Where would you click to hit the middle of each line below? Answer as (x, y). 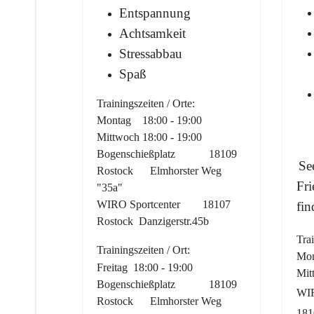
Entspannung (155, 13)
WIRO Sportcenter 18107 (164, 204)
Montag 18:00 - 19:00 (149, 120)
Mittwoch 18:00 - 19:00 (149, 137)
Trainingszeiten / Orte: (146, 103)
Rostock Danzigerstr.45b (153, 221)
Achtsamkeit (152, 33)
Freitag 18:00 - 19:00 (146, 267)
